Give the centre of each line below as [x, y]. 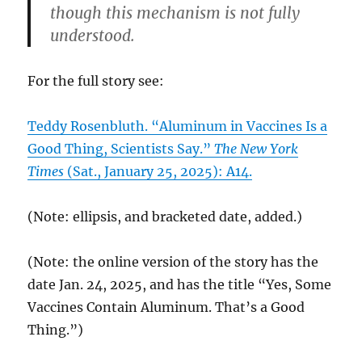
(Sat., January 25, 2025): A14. [158, 172]
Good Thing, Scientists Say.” [121, 149]
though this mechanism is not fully [175, 13]
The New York [257, 149]
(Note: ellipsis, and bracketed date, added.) [165, 217]
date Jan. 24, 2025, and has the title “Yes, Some [180, 285]
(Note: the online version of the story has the [173, 262]
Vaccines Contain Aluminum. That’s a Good [166, 307]
